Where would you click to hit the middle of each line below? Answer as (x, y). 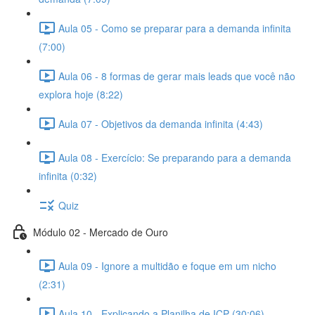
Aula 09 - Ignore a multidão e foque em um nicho (167, 265)
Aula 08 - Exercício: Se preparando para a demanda (175, 157)
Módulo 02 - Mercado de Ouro (101, 232)
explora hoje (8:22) (81, 94)
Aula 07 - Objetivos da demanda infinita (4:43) (161, 123)
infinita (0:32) (68, 176)
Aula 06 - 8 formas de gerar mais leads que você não (177, 76)
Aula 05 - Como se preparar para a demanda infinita (175, 28)
